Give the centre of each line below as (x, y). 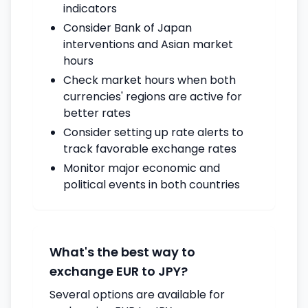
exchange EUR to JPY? (119, 271)
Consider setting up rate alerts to (153, 132)
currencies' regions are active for (153, 97)
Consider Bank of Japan (128, 28)
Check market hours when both (150, 80)
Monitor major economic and (142, 168)
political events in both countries (152, 185)
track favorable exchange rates (150, 149)
